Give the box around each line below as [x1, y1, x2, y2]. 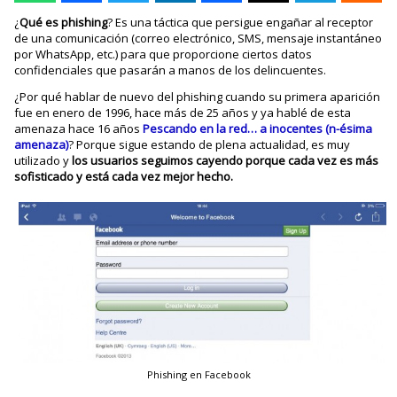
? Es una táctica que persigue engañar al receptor [107, 14, 374, 31]
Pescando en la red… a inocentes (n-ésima [143, 121, 373, 137]
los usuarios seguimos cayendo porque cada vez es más [72, 152, 379, 169]
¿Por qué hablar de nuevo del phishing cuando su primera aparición [14, 89, 381, 105]
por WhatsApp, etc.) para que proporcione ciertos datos [14, 46, 313, 63]
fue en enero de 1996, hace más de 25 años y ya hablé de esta [14, 105, 352, 121]
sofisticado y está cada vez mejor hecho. [14, 168, 234, 185]
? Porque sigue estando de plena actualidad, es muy [68, 136, 351, 153]
